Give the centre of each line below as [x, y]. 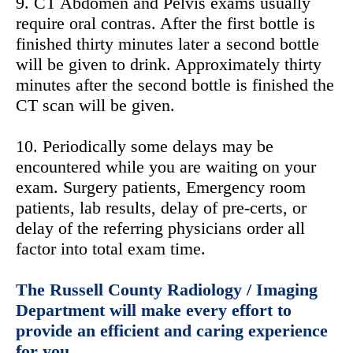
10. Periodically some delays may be [145, 146]
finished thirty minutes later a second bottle [167, 43]
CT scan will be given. [95, 105]
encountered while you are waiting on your [166, 166]
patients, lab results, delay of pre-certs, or [161, 207]
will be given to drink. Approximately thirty [169, 64]
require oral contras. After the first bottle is [165, 23]
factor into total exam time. [111, 248]
